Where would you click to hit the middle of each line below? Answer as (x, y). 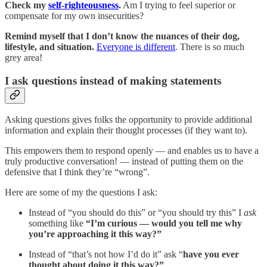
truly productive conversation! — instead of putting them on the (124, 162)
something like (57, 223)
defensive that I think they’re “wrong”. (77, 172)
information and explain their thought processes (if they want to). (126, 131)
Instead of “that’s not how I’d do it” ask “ (106, 254)
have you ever (211, 254)
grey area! (24, 58)
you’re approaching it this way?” (95, 234)
